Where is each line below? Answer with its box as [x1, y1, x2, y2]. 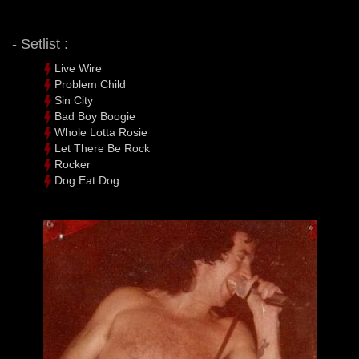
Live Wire [54, 62, 102, 75]
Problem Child [54, 78, 126, 91]
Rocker [54, 158, 91, 171]
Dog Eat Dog [54, 174, 119, 188]
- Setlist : [12, 36, 68, 53]
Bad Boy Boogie [54, 110, 135, 123]
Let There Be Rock [54, 142, 150, 155]
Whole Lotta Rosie [54, 126, 147, 139]
